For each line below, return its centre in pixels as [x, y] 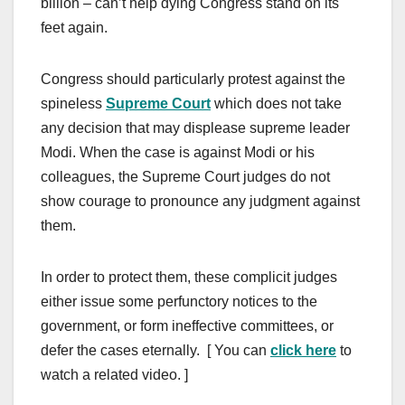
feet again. [74, 28]
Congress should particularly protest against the [193, 80]
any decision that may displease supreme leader [195, 128]
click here [303, 351]
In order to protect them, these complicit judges [189, 278]
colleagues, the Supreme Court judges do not [185, 177]
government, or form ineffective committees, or [187, 326]
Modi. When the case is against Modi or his [178, 153]
